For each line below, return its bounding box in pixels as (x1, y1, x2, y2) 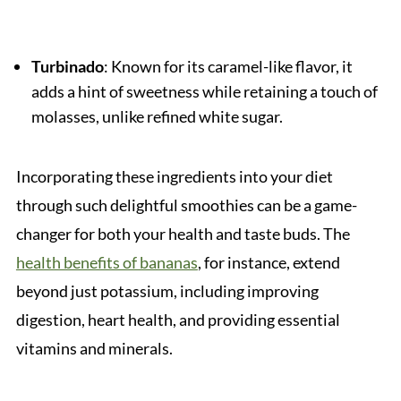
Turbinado (30, 55, 104, 76)
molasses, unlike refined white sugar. (30, 106, 283, 126)
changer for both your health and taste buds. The (15, 223, 350, 243)
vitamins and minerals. (15, 337, 173, 358)
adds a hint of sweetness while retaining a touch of (30, 81, 378, 101)
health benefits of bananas (15, 252, 198, 272)
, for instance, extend (197, 252, 340, 272)
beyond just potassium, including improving (15, 280, 319, 301)
